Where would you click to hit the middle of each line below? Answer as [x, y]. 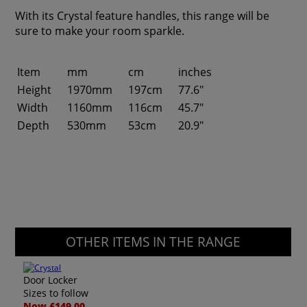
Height [35, 90]
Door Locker [51, 280]
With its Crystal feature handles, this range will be [143, 16]
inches [195, 72]
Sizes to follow [56, 293]
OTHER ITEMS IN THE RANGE [153, 242]
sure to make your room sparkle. [100, 31]
